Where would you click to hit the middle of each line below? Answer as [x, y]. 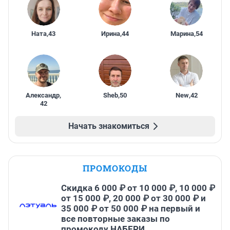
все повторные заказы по [116, 219]
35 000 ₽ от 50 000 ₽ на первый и [131, 209]
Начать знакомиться [109, 126]
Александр [43, 95]
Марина [182, 34]
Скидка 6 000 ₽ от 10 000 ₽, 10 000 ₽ [138, 188]
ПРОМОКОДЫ [115, 168]
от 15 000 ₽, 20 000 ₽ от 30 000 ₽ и [133, 198]
